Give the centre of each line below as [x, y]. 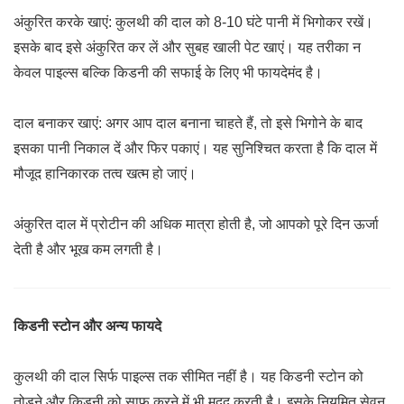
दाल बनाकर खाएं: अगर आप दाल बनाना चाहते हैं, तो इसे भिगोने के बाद [188, 123]
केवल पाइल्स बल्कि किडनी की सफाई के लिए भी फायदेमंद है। [168, 73]
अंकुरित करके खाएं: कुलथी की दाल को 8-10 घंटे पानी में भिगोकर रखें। [193, 22]
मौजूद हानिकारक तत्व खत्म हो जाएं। [105, 174]
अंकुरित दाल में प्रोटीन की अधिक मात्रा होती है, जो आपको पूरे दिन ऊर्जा [196, 224]
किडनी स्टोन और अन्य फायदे [87, 326]
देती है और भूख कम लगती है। [88, 249]
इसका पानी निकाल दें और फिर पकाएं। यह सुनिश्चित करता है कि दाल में [195, 148]
